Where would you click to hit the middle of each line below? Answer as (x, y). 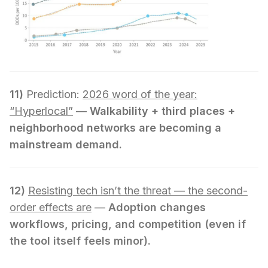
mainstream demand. (66, 145)
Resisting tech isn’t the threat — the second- (138, 191)
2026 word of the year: (140, 95)
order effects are (51, 208)
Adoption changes (157, 208)
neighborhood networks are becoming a (115, 128)
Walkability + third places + (162, 111)
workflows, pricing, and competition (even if (128, 224)
